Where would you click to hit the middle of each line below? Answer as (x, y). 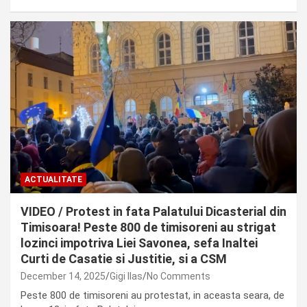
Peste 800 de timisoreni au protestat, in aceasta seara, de (152, 295)
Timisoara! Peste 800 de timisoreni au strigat (148, 227)
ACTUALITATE (53, 179)
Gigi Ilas (126, 276)
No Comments (179, 276)
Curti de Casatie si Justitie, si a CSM (124, 258)
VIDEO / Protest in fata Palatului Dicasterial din (153, 211)
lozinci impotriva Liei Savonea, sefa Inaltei (139, 243)
